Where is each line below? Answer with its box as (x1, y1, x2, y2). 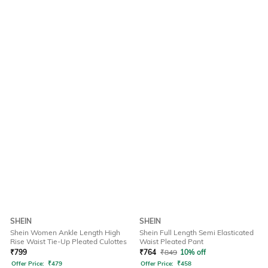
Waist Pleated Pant (139, 237, 203, 246)
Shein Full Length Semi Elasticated (139, 228, 254, 237)
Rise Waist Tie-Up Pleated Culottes (10, 237, 127, 246)
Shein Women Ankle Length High (10, 228, 120, 237)
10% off (180, 248, 206, 257)
